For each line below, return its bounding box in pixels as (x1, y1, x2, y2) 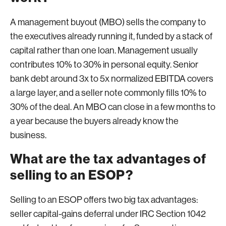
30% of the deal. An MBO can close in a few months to (10, 101, 215, 112)
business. (10, 130, 46, 140)
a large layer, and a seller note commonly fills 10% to (10, 87, 206, 98)
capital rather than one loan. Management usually (10, 45, 198, 55)
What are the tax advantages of (10, 151, 206, 167)
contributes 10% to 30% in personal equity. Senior (10, 59, 198, 70)
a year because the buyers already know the (10, 116, 179, 126)
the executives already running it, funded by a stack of (10, 31, 212, 41)
